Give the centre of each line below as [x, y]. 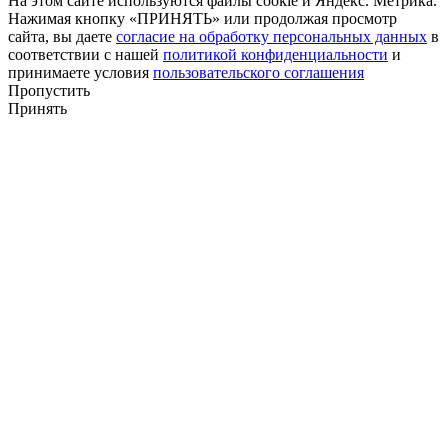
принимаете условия [80, 73]
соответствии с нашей [85, 55]
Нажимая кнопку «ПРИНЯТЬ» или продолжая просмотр [202, 19]
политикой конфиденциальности [275, 55]
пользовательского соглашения [258, 73]
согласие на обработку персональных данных [271, 37]
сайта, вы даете [62, 37]
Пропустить [49, 91]
